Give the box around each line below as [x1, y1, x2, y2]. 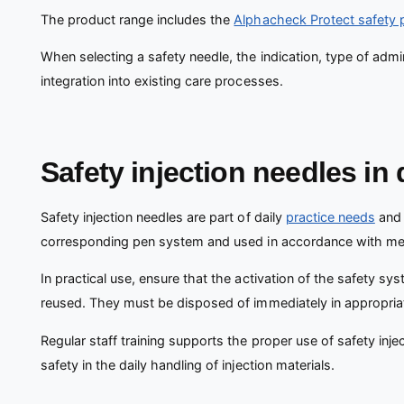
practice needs [285, 208, 375, 225]
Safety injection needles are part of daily [41, 208, 286, 225]
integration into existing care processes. [41, 73, 283, 88]
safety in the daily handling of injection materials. [41, 356, 335, 372]
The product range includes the [41, 11, 234, 27]
